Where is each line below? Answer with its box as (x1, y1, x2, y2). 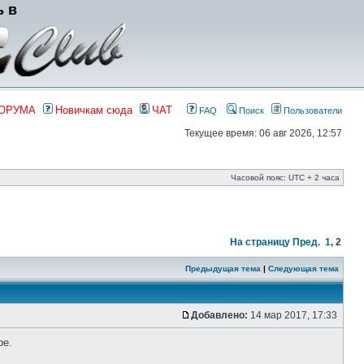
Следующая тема (268, 264, 339, 273)
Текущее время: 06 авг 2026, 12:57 (184, 128, 342, 139)
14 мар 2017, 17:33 (248, 310, 340, 321)
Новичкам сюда (55, 104, 132, 116)
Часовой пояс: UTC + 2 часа (231, 173, 340, 182)
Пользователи (281, 106, 342, 115)
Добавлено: (191, 310, 248, 321)
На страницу (230, 236, 290, 248)
